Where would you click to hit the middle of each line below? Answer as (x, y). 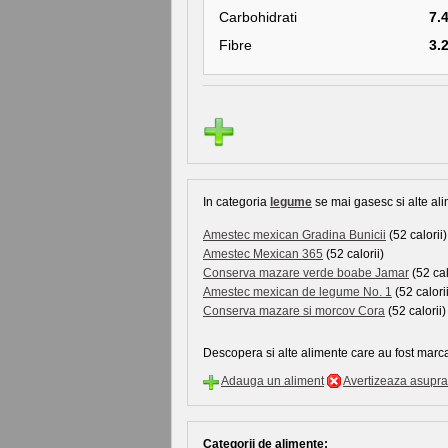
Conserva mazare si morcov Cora (294, 311)
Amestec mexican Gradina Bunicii (294, 235)
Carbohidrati (258, 17)
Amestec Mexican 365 (263, 254)
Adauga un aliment (272, 381)
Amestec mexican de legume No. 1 (297, 292)
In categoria (236, 202)
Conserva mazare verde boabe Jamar (306, 273)
